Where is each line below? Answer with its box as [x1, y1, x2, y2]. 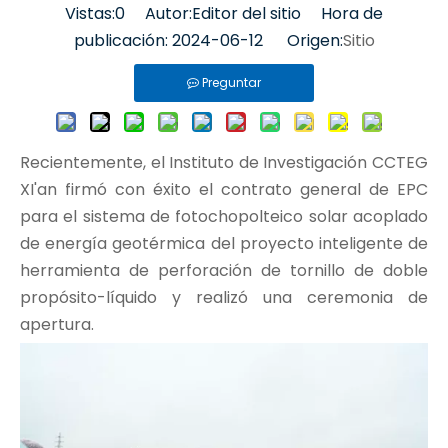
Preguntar [202, 73, 261, 91]
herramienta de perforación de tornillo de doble [20, 258, 428, 282]
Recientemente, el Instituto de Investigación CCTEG [20, 150, 428, 174]
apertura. [20, 312, 94, 336]
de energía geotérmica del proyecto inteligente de [20, 231, 428, 255]
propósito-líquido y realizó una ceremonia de [20, 285, 428, 309]
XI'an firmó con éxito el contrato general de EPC [20, 177, 428, 201]
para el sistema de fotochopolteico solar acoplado [20, 204, 428, 228]
